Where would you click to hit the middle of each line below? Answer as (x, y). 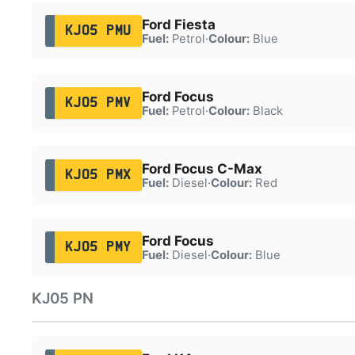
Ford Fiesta (178, 24)
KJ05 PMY (98, 247)
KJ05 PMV (98, 103)
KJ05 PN (63, 298)
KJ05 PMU (98, 31)
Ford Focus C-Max (202, 168)
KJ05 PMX (98, 175)
